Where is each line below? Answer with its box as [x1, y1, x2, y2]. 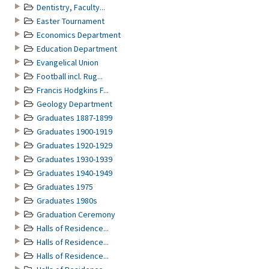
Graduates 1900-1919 [37, 126, 112, 137]
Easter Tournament [37, 16, 104, 26]
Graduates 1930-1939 [37, 154, 112, 165]
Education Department [37, 43, 117, 54]
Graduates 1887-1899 [37, 112, 112, 123]
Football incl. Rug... [37, 71, 103, 82]
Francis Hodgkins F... [37, 85, 109, 95]
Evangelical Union [37, 57, 98, 68]
